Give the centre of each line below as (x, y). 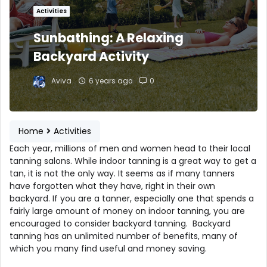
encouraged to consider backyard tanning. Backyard (120, 223)
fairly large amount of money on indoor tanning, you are (127, 211)
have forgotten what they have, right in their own (112, 186)
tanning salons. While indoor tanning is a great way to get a (133, 161)
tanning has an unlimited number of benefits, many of (124, 236)
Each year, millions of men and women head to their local (130, 148)
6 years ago (111, 81)
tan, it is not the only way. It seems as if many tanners (122, 173)
